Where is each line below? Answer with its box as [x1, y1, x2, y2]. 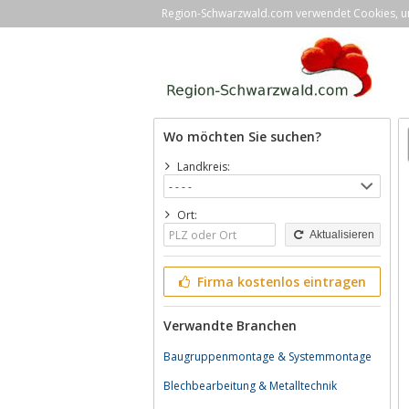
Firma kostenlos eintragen [193, 273, 366, 290]
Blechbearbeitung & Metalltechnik [163, 378, 337, 393]
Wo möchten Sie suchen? [163, 128, 321, 145]
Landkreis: [176, 159, 230, 174]
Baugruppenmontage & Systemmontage [163, 349, 372, 364]
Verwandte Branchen [163, 317, 297, 334]
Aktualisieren [306, 228, 374, 241]
